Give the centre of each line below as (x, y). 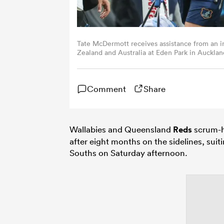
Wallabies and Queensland (121, 129)
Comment (106, 88)
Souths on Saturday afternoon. (128, 152)
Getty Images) (99, 61)
